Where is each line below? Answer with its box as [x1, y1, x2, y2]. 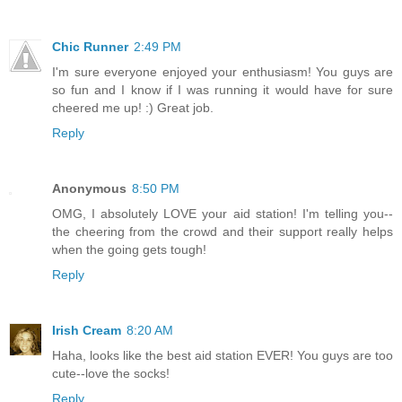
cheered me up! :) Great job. [52, 100, 214, 115]
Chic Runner [52, 39, 128, 54]
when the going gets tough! [52, 241, 206, 257]
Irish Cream [52, 322, 121, 337]
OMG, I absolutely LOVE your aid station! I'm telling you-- [52, 205, 393, 221]
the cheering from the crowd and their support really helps [52, 223, 393, 239]
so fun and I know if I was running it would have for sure [52, 82, 393, 97]
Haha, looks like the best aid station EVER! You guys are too [52, 347, 393, 363]
